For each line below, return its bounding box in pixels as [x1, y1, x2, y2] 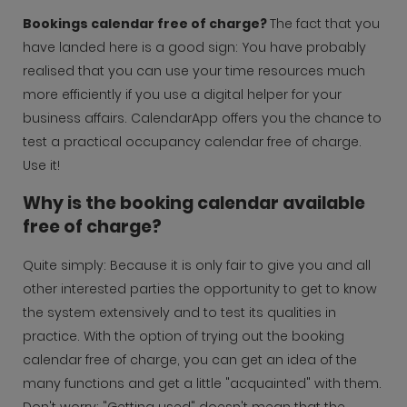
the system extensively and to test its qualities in [23, 303, 336, 322]
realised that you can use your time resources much [23, 62, 365, 81]
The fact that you [270, 15, 380, 34]
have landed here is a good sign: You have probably [23, 38, 366, 57]
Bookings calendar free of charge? [23, 15, 270, 34]
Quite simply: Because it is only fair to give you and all [23, 255, 371, 274]
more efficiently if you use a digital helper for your [23, 85, 342, 104]
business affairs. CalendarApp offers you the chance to [23, 109, 382, 128]
